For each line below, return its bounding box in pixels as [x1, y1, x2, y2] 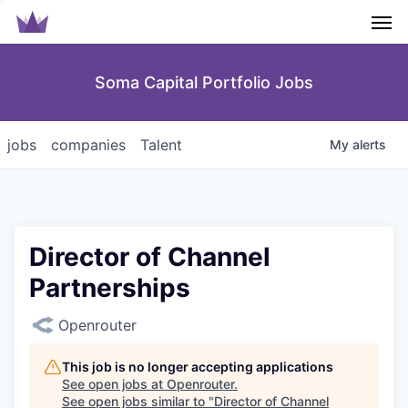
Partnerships [29, 272, 190, 303]
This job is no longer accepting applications [62, 359, 333, 374]
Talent [140, 136, 182, 154]
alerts [352, 137, 386, 152]
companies [51, 136, 126, 154]
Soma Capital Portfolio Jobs [95, 73, 313, 92]
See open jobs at [62, 376, 167, 392]
